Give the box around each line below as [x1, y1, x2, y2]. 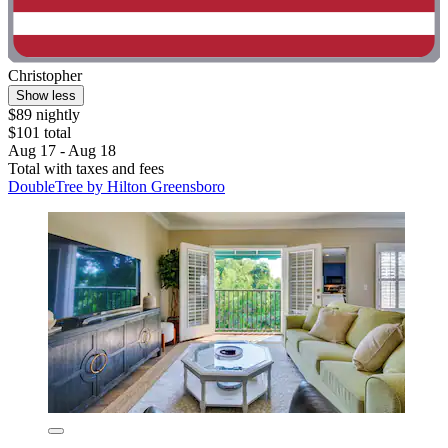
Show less [16, 88, 76, 104]
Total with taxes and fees [8, 160, 164, 178]
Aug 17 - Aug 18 [8, 142, 116, 160]
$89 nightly [8, 106, 80, 124]
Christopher [8, 67, 82, 85]
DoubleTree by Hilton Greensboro [8, 178, 225, 196]
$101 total [8, 124, 71, 142]
